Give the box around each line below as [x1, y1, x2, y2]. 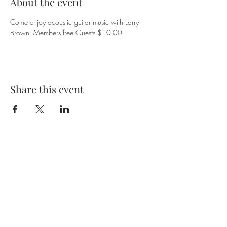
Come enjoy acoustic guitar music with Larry [10, 17, 141, 27]
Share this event [10, 82, 84, 96]
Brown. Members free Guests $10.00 [10, 28, 122, 37]
